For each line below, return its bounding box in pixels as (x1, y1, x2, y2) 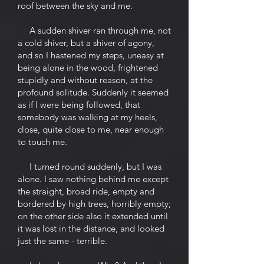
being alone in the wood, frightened (18, 62, 158, 73)
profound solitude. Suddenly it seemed (18, 87, 169, 98)
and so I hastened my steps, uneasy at (18, 49, 164, 61)
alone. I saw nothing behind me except (18, 173, 169, 184)
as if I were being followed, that (18, 99, 140, 110)
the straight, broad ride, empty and (18, 186, 154, 197)
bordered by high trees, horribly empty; (18, 198, 171, 209)
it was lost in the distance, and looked (18, 223, 164, 234)
